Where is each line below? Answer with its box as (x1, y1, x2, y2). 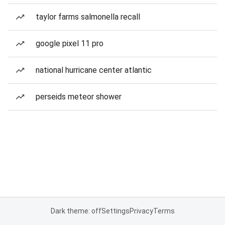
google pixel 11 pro (36, 39, 103, 48)
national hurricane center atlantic (36, 65, 152, 75)
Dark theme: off (50, 207, 101, 215)
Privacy (129, 207, 153, 215)
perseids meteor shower (36, 92, 122, 101)
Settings (101, 207, 130, 215)
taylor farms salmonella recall (36, 12, 140, 22)
